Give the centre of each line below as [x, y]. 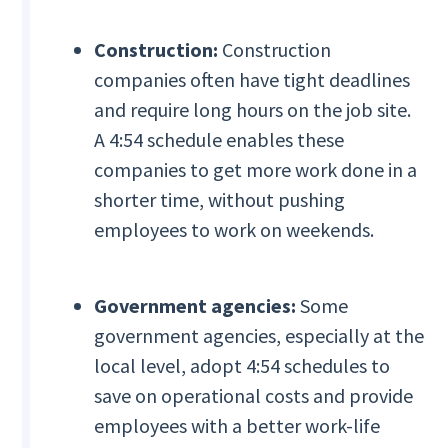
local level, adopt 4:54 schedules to [242, 366]
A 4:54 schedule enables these [219, 140]
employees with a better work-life [237, 426]
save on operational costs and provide [254, 396]
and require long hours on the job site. [253, 110]
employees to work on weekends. [234, 230]
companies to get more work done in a [256, 170]
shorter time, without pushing [220, 200]
